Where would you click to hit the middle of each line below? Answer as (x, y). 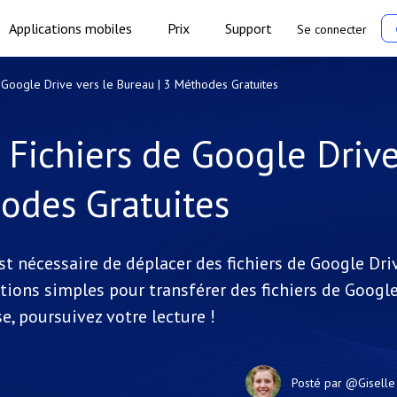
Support (248, 28)
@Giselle (370, 382)
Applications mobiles (70, 28)
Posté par (319, 382)
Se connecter (331, 29)
